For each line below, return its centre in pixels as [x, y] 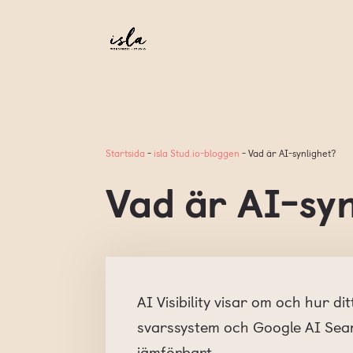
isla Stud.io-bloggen [197, 152]
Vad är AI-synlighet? [292, 152]
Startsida [126, 152]
